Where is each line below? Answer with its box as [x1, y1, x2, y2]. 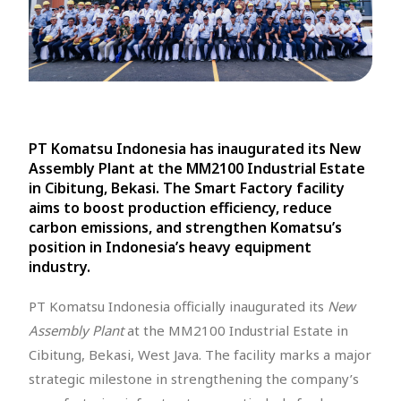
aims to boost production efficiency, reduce [29, 197, 332, 218]
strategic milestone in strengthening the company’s [29, 369, 359, 388]
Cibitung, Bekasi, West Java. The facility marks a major [29, 345, 371, 363]
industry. [29, 256, 90, 277]
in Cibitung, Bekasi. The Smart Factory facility [29, 177, 345, 198]
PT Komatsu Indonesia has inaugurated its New [29, 138, 361, 158]
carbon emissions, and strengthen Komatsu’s [29, 217, 342, 237]
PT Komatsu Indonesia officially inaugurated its [29, 296, 328, 315]
